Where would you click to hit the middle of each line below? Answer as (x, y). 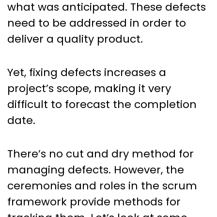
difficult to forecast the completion (102, 105)
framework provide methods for (94, 202)
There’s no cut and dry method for (101, 154)
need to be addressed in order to (97, 23)
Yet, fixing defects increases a (87, 73)
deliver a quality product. (75, 39)
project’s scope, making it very (89, 89)
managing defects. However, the (96, 170)
